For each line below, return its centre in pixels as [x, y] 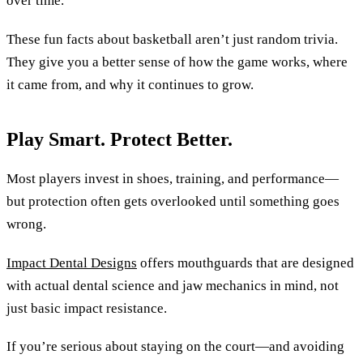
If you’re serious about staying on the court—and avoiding [175, 347]
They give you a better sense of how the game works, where [177, 62]
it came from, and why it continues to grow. [130, 84]
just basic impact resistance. [87, 308]
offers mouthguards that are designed [246, 263]
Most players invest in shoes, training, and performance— [173, 179]
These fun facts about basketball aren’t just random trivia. [172, 39]
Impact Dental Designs [72, 263]
